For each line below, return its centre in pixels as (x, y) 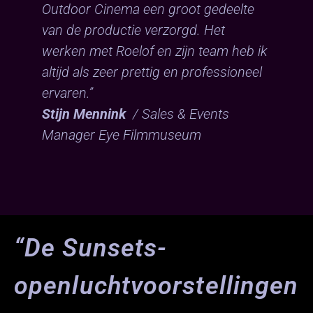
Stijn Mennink (84, 114)
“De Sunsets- (91, 248)
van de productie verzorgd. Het (133, 30)
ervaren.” (67, 93)
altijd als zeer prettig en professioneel (152, 72)
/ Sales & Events (177, 114)
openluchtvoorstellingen (156, 285)
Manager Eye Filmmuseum (122, 134)
